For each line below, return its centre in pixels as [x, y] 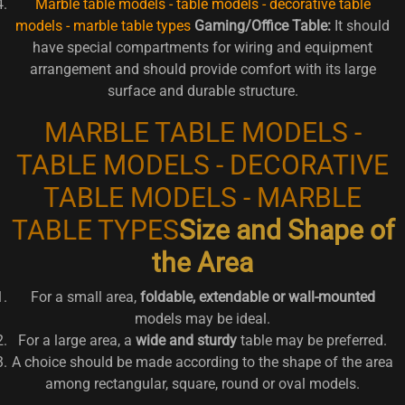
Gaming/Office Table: [263, 25]
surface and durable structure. [202, 90]
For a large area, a [77, 340]
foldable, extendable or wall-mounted [257, 297]
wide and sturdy [186, 340]
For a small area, [85, 297]
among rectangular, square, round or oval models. [202, 383]
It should [360, 25]
